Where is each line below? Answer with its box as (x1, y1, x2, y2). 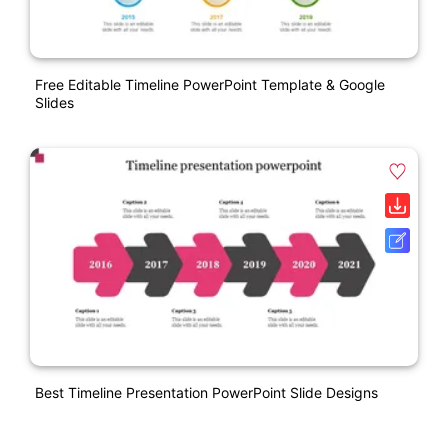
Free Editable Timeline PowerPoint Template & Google (35, 76, 385, 94)
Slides (35, 94, 74, 112)
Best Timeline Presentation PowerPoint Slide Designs (35, 383, 378, 401)
